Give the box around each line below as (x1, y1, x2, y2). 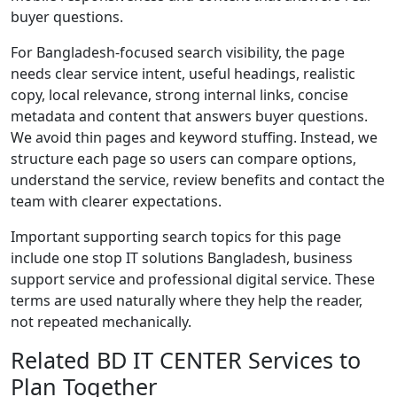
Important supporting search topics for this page (11, 227, 341, 247)
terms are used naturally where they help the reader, (11, 291, 362, 311)
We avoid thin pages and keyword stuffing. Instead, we (11, 128, 378, 148)
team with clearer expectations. (11, 191, 222, 212)
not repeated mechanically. (11, 312, 191, 332)
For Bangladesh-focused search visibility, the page (11, 43, 345, 63)
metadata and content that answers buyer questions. (11, 106, 368, 127)
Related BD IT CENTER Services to (11, 345, 361, 376)
